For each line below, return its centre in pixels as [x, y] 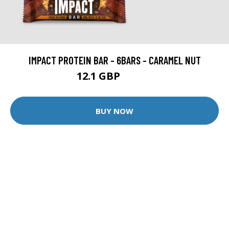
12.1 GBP [100, 76]
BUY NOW [114, 111]
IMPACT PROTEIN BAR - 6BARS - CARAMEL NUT [114, 60]
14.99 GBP [138, 77]
